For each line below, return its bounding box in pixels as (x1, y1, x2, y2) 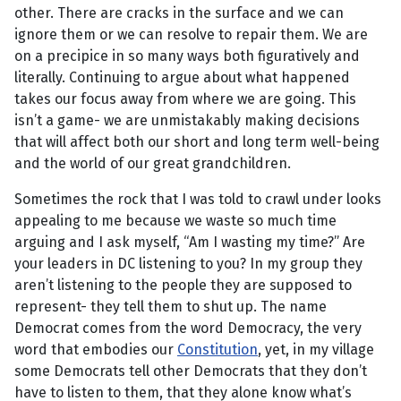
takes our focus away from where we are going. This (14, 90, 356, 108)
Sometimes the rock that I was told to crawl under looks (14, 191, 381, 209)
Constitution (177, 341, 258, 359)
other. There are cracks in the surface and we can (14, 4, 344, 22)
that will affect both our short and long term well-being (14, 133, 380, 151)
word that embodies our (14, 341, 177, 359)
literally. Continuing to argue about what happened (14, 69, 350, 87)
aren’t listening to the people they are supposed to (14, 277, 352, 294)
